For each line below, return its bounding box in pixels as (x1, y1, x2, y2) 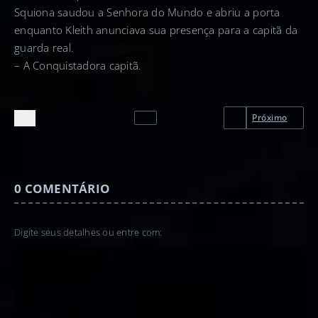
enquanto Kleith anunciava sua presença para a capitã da (14, 23, 298, 38)
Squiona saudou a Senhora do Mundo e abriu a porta (14, 5, 280, 20)
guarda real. (14, 40, 75, 55)
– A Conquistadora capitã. (14, 58, 142, 73)
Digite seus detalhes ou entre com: (14, 226, 163, 239)
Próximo (252, 111, 287, 124)
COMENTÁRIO (24, 180, 111, 197)
